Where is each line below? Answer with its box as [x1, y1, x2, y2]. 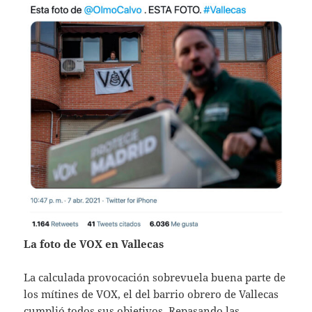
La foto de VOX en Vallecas [24, 237, 164, 251]
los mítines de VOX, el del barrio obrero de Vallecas [24, 287, 279, 302]
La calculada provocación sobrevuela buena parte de [24, 270, 286, 285]
